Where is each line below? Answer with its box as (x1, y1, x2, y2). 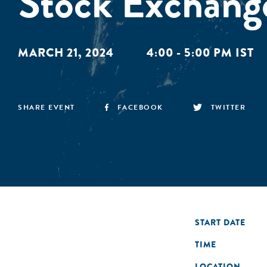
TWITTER (210, 102, 246, 113)
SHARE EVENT (18, 102, 75, 113)
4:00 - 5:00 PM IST (147, 44, 254, 61)
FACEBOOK (117, 102, 163, 113)
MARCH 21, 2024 (18, 44, 117, 61)
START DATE (195, 216, 246, 228)
